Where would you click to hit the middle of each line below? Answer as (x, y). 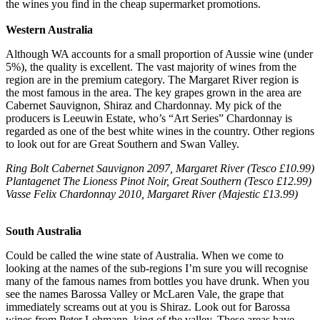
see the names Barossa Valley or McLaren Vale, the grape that (145, 294)
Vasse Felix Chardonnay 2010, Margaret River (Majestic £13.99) (152, 194)
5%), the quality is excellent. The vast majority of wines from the (151, 66)
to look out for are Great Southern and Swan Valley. (122, 144)
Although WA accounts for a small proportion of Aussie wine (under (159, 54)
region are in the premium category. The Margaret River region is (152, 79)
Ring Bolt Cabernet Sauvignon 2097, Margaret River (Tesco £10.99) (160, 168)
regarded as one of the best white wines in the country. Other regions (160, 131)
